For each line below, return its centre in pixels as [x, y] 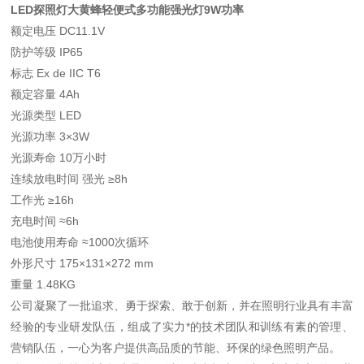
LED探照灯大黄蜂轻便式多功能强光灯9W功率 [128, 10]
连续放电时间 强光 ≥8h [69, 179]
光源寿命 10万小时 [59, 158]
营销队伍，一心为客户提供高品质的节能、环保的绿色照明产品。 [176, 348]
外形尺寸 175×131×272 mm [82, 263]
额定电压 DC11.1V [58, 31]
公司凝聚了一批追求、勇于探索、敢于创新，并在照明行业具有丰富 [182, 305]
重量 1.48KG [43, 284]
